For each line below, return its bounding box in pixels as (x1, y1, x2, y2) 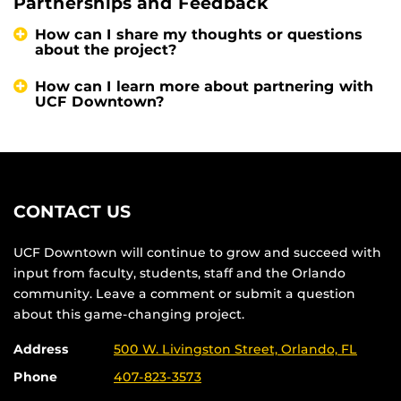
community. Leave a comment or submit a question (13, 286, 355, 303)
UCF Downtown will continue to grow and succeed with (13, 244, 381, 261)
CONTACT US (13, 200, 132, 223)
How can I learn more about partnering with (35, 78, 373, 96)
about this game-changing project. (13, 306, 244, 323)
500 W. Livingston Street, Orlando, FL (114, 341, 357, 358)
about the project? (35, 41, 177, 59)
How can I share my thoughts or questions (35, 26, 363, 44)
